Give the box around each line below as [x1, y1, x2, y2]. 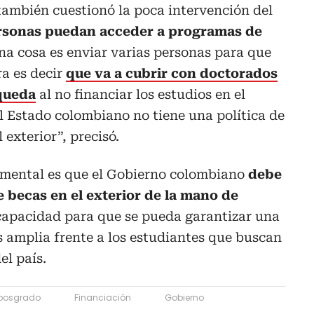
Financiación [74, 292, 131, 304]
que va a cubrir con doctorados [66, 66, 278, 81]
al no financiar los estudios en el [39, 87, 245, 102]
